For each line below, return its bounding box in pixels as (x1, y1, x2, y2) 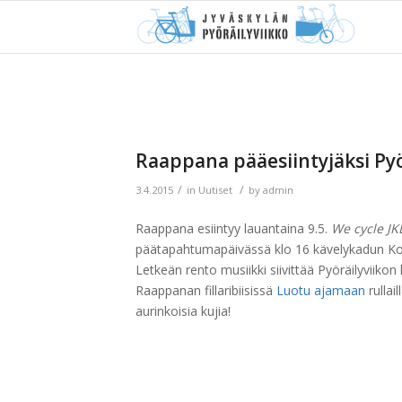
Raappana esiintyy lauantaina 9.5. (135, 219, 331, 237)
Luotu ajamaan (275, 281, 365, 299)
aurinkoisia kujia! (135, 301, 231, 319)
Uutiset (197, 183, 232, 197)
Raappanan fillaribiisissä (135, 281, 276, 299)
